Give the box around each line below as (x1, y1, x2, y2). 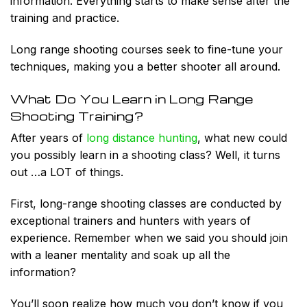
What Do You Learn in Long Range (10, 90, 253, 106)
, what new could (197, 130, 287, 145)
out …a (10, 164, 50, 179)
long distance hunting (86, 130, 197, 145)
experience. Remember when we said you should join (10, 230, 288, 245)
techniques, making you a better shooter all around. (10, 60, 280, 74)
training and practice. (10, 11, 119, 25)
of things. (72, 164, 123, 179)
